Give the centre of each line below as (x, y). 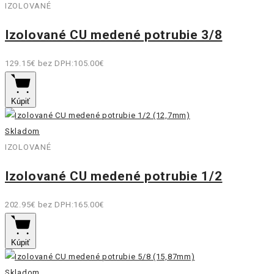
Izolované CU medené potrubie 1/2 (114, 176)
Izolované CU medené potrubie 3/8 (114, 35)
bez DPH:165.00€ (71, 205)
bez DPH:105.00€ (71, 64)
